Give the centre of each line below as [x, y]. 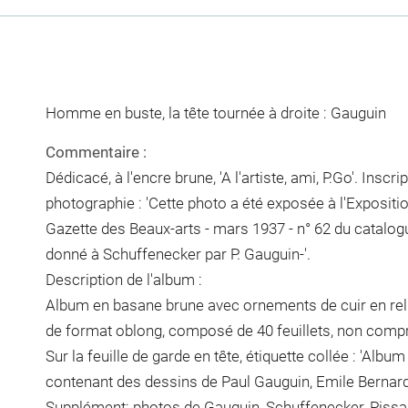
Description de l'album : [123, 280]
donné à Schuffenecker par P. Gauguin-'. [178, 254]
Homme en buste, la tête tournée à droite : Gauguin [215, 112]
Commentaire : [96, 152]
